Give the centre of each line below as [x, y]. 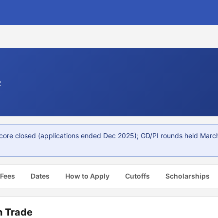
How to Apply [87, 176]
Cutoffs [137, 176]
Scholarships [188, 176]
